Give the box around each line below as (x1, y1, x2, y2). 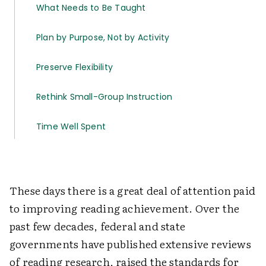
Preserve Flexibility (36, 61, 113, 73)
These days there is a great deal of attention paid (9, 182, 256, 198)
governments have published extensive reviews (9, 235, 251, 252)
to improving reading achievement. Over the (9, 199, 240, 216)
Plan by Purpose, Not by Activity (36, 31, 170, 43)
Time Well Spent (36, 120, 106, 132)
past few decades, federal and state (9, 217, 185, 234)
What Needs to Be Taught (36, 1, 146, 14)
